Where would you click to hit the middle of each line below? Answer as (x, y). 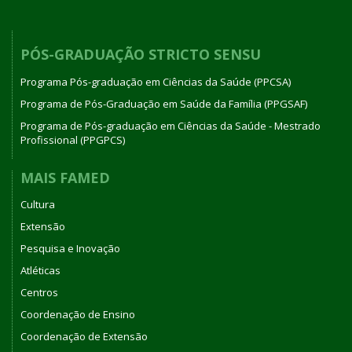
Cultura (38, 205)
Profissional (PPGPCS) (73, 139)
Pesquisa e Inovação (70, 249)
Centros (39, 293)
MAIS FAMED (65, 177)
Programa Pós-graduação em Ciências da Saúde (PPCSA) (156, 81)
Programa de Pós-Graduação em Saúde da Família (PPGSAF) (164, 103)
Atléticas (40, 271)
